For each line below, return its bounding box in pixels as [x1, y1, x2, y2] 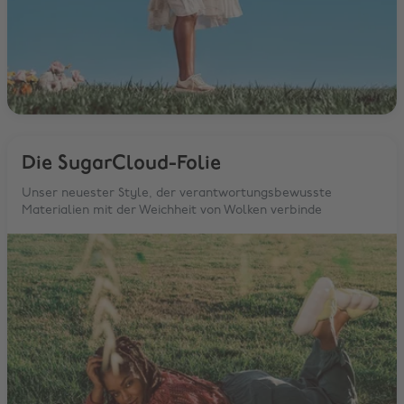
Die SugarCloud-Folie [22, 152, 221, 174]
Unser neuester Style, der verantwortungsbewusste [22, 186, 332, 200]
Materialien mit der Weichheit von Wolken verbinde [22, 203, 322, 217]
